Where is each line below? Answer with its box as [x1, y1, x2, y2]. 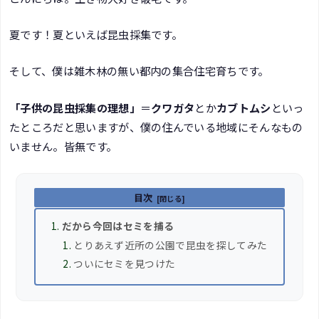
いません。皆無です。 [9, 137, 117, 154]
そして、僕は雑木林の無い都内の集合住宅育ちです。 [9, 63, 269, 79]
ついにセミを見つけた [73, 256, 176, 271]
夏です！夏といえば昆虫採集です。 [9, 26, 183, 43]
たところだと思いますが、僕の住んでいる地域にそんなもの [9, 118, 303, 135]
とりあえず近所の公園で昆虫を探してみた [73, 237, 268, 252]
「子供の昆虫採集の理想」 [9, 99, 140, 115]
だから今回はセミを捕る [61, 218, 174, 233]
